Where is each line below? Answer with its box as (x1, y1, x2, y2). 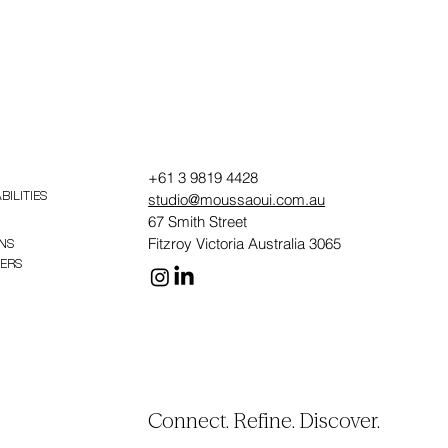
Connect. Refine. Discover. (148, 407, 381, 433)
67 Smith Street (148, 212, 248, 231)
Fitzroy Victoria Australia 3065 (148, 234, 342, 253)
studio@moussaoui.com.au (148, 190, 326, 209)
